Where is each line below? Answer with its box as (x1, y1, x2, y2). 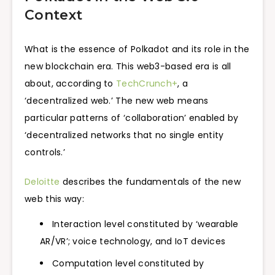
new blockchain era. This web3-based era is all (25, 60, 231, 72)
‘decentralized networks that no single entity (25, 128, 224, 141)
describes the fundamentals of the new (60, 176, 241, 188)
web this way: (25, 193, 84, 206)
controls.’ (25, 145, 65, 158)
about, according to (25, 77, 117, 90)
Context (25, 6, 83, 23)
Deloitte (25, 176, 60, 188)
